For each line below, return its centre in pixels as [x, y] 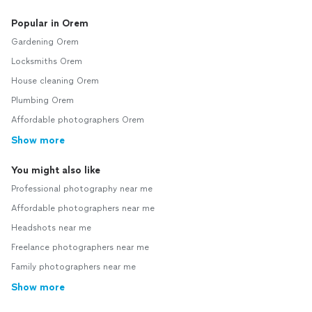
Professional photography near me [82, 189]
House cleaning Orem [55, 81]
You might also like [56, 170]
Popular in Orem [50, 23]
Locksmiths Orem [47, 61]
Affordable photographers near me [83, 208]
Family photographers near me [73, 267]
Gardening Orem [45, 42]
